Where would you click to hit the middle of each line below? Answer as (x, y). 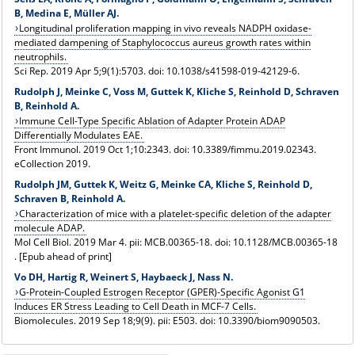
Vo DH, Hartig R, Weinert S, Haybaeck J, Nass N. (123, 277)
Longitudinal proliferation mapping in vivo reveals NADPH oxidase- (166, 28)
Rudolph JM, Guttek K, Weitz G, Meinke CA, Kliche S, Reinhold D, (163, 184)
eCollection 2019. (52, 163)
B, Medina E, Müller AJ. (66, 13)
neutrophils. (40, 56)
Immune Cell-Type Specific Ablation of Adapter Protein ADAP (153, 120)
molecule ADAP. (49, 227)
